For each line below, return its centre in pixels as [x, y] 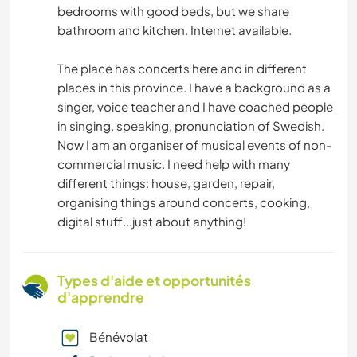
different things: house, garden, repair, [166, 183]
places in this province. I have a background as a [194, 88]
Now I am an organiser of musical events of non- [195, 145]
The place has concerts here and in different [182, 69]
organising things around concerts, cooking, [184, 202]
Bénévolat [119, 337]
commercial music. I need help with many [174, 164]
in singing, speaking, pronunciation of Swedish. [191, 126]
